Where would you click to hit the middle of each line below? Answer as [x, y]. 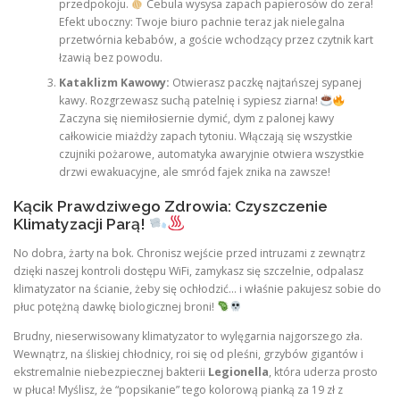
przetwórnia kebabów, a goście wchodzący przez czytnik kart [216, 40]
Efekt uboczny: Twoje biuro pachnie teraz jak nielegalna [201, 22]
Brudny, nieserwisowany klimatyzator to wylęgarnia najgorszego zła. [188, 336]
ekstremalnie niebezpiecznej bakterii [111, 371]
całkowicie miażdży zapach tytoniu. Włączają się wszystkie [205, 137]
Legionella [238, 371]
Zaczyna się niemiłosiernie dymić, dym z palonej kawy [196, 119]
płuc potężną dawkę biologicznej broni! [115, 306]
